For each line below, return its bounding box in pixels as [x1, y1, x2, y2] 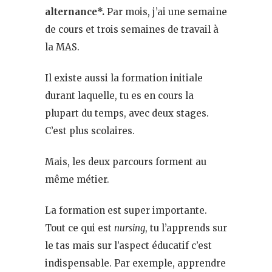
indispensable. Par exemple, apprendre [45, 257, 226, 269]
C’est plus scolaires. [45, 124, 135, 137]
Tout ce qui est [45, 222, 114, 234]
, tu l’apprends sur [145, 222, 227, 234]
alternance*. [45, 5, 107, 18]
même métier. [45, 173, 109, 185]
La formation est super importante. [45, 204, 207, 216]
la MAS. [45, 41, 80, 53]
